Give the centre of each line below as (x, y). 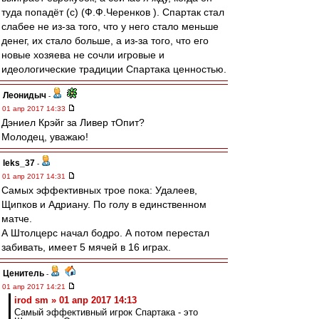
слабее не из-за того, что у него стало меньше (110, 26)
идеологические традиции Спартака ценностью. (114, 69)
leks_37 (19, 163)
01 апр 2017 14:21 (35, 287)
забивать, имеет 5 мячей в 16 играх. (86, 247)
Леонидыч (25, 95)
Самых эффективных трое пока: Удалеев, (99, 190)
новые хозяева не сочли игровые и (83, 55)
